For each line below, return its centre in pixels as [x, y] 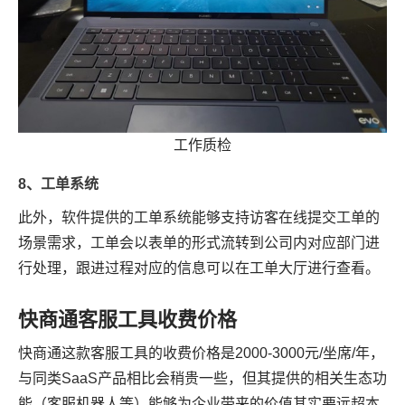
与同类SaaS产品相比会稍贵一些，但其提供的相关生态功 [202, 379]
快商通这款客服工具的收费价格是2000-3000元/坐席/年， [201, 353]
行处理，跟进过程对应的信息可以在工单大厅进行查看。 [199, 268]
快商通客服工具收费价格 [127, 320]
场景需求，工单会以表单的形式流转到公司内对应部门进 [199, 243]
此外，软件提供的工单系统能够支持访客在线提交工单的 [199, 218]
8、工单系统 [58, 184]
